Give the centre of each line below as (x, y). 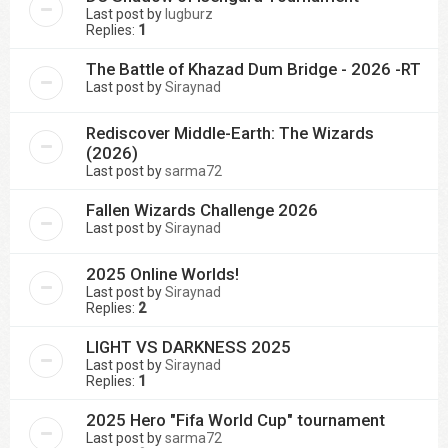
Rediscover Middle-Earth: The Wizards (230, 133)
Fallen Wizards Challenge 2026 (202, 210)
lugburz (189, 14)
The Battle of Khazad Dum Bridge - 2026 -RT (253, 69)
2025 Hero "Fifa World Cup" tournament (235, 420)
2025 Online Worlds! (162, 274)
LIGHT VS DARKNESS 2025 (188, 347)
